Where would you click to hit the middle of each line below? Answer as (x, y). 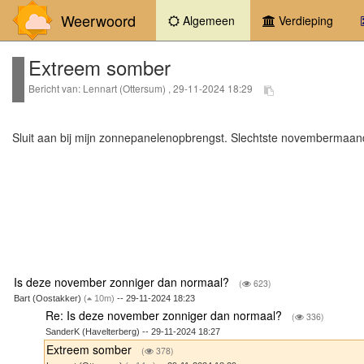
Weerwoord (94, 20)
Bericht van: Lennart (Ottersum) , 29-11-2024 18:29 (142, 89)
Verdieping (304, 20)
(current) (260, 19)
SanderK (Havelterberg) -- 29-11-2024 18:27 (133, 331)
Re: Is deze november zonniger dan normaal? (166, 315)
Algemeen (207, 20)
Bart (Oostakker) (49, 298)
